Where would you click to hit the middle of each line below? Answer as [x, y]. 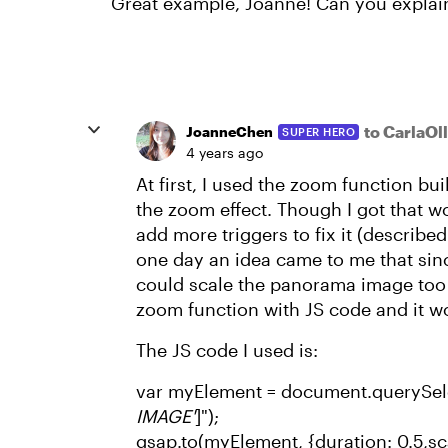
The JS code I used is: [227, 349]
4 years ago [224, 152]
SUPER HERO [318, 131]
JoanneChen [229, 132]
